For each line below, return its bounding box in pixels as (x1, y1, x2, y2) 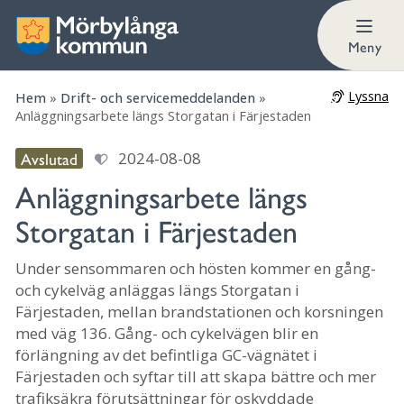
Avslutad (21, 147, 78, 170)
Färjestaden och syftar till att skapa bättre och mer (15, 365, 376, 387)
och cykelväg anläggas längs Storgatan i (15, 279, 299, 300)
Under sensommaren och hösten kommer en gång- (15, 257, 376, 279)
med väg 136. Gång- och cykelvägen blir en (15, 322, 318, 344)
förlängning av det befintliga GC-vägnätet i (15, 344, 317, 365)
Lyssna (347, 87, 389, 105)
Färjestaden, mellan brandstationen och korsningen (15, 300, 383, 322)
